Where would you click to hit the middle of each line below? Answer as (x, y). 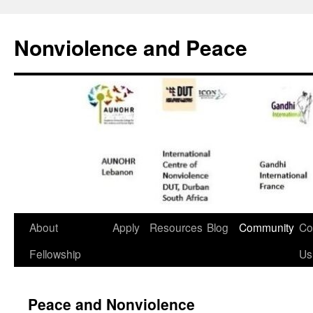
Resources (176, 227)
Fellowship (55, 254)
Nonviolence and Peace (131, 47)
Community (267, 227)
